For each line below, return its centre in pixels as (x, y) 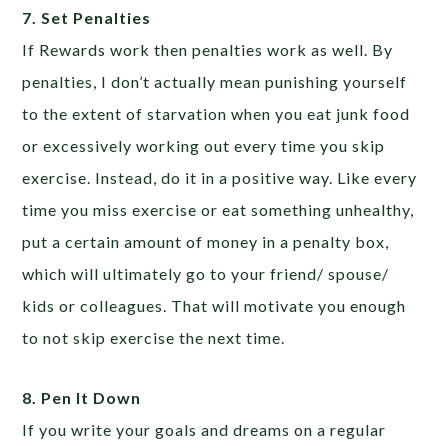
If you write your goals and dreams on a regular (204, 429)
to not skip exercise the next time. (154, 337)
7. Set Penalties (87, 17)
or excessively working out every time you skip (204, 145)
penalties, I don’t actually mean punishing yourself (215, 81)
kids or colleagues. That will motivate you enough (214, 305)
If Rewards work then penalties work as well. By (208, 49)
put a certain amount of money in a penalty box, (206, 241)
